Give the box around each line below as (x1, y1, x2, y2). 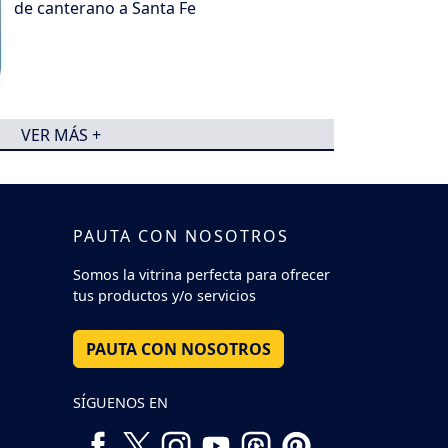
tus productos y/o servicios (73, 285, 256, 305)
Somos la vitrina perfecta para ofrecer (73, 264, 330, 284)
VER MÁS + (21, 123, 101, 146)
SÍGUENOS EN (73, 392, 168, 412)
